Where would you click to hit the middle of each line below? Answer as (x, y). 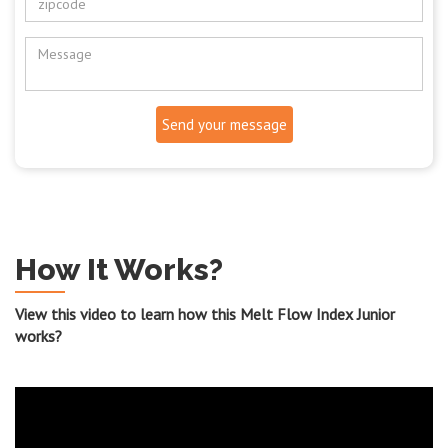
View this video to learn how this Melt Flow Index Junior (205, 314)
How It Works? (119, 270)
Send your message (224, 125)
